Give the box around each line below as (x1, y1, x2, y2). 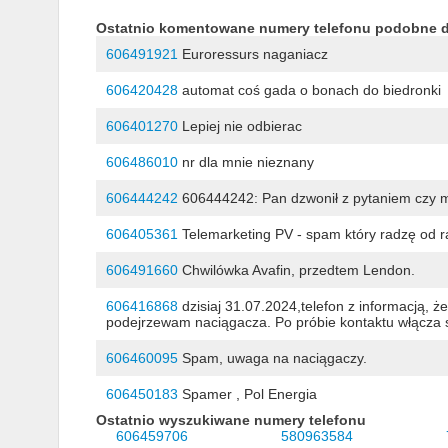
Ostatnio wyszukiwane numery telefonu (95, 412, 366, 429)
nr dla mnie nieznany (177, 154, 314, 171)
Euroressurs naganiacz (177, 46, 328, 63)
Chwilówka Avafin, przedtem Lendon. (177, 262, 415, 279)
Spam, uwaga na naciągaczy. (177, 350, 367, 367)
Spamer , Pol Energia (177, 386, 317, 403)
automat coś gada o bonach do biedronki (177, 82, 441, 99)
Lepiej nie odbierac (177, 118, 302, 135)
